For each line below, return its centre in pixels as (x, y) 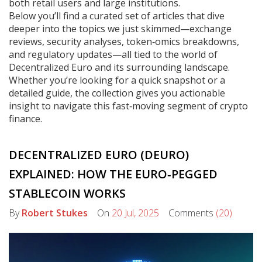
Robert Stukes (55, 213)
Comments (187, 213)
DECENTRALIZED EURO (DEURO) (99, 155)
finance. (25, 119)
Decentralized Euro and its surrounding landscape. (119, 67)
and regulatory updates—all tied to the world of (113, 54)
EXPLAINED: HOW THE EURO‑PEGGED (113, 174)
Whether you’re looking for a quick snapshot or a (117, 80)
